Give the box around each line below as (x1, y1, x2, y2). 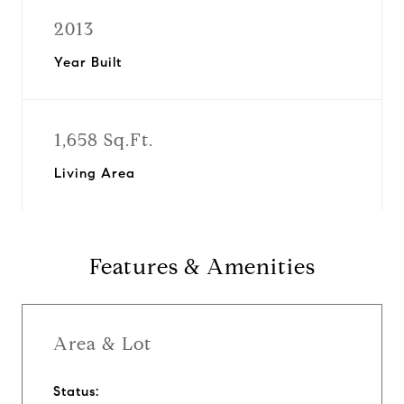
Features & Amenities (88, 253, 316, 280)
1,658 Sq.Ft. (54, 129, 153, 151)
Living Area (54, 165, 135, 181)
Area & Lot (53, 332, 151, 355)
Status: (53, 382, 99, 399)
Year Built (54, 54, 122, 70)
